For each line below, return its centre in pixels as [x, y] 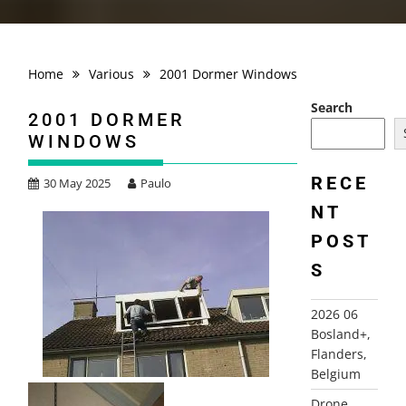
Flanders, [338, 353]
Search [331, 107]
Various [112, 74]
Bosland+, [340, 333]
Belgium [335, 373]
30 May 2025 [77, 183]
